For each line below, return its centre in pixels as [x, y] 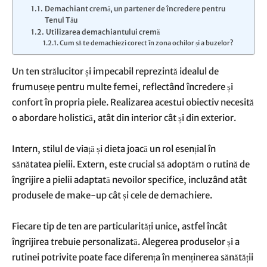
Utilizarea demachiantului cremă [103, 32]
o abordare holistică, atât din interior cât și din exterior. [124, 118]
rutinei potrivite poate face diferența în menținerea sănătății [133, 257]
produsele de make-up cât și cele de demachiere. [112, 195]
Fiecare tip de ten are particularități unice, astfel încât [119, 226]
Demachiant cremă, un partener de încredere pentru [135, 9]
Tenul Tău [61, 20]
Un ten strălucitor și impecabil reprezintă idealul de [115, 71]
